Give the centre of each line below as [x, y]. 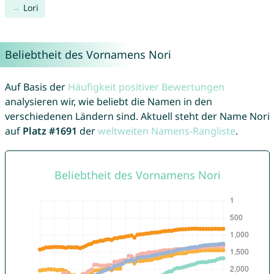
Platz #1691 [50, 131]
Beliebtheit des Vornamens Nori [88, 55]
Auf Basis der [36, 87]
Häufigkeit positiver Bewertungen [146, 87]
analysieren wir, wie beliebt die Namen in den [108, 102]
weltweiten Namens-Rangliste [166, 131]
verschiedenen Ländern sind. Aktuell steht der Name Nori [137, 117]
